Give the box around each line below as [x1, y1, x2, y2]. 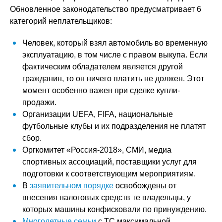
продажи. [22, 98, 56, 107]
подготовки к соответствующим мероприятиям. [22, 169, 196, 178]
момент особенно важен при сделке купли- [22, 86, 180, 95]
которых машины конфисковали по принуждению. [22, 205, 207, 214]
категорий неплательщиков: [10, 17, 112, 25]
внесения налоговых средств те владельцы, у [22, 193, 191, 202]
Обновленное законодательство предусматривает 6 [10, 5, 201, 13]
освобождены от [113, 181, 176, 190]
